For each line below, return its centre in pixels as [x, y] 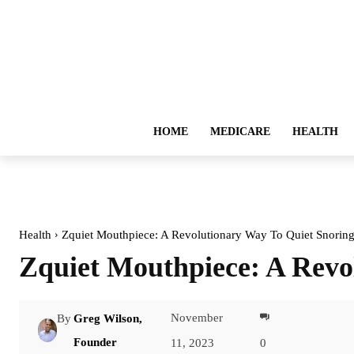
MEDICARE [240, 132]
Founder [96, 342]
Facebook [330, 330]
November [196, 317]
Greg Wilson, [108, 318]
